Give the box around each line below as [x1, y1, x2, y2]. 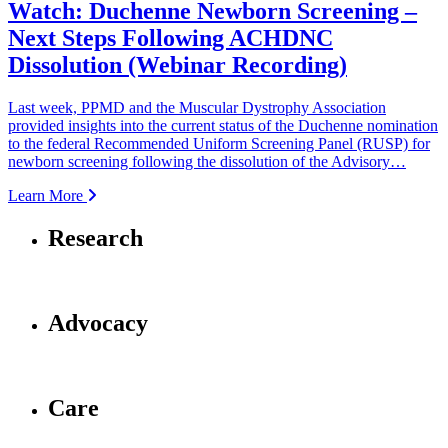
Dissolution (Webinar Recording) [8, 52, 347, 79]
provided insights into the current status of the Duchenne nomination [8, 117, 438, 134]
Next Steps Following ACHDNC [8, 25, 333, 52]
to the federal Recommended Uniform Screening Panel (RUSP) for [8, 135, 430, 152]
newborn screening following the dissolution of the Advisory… [8, 153, 406, 170]
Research [48, 224, 143, 251]
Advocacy [48, 309, 148, 336]
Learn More [8, 187, 87, 204]
